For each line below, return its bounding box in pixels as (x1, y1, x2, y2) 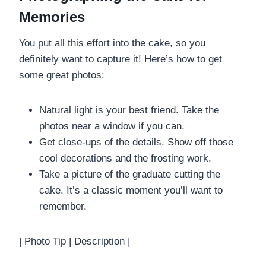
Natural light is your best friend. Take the (39, 104, 219, 116)
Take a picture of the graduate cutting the (39, 168, 220, 180)
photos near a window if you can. (39, 120, 185, 132)
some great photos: (19, 69, 104, 81)
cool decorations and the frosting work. (39, 152, 211, 164)
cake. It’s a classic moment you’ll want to (39, 184, 223, 196)
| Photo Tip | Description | (19, 235, 130, 247)
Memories (19, 8, 85, 25)
